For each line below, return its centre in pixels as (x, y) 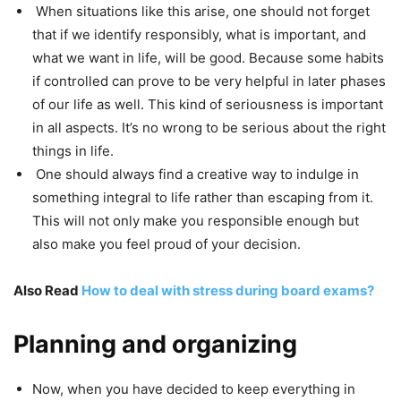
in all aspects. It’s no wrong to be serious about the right (209, 128)
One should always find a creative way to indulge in (196, 175)
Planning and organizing (155, 345)
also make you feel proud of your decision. (166, 244)
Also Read (47, 291)
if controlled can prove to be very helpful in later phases (209, 81)
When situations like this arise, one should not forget (201, 12)
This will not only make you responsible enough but (196, 221)
